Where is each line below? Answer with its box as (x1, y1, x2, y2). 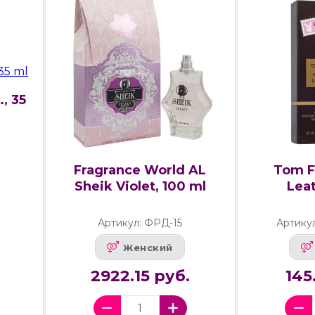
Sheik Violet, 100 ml (74, 179, 206, 195)
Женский (123, 241, 173, 253)
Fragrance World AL (74, 162, 207, 179)
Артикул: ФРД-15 (98, 217, 183, 230)
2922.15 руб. (90, 266, 190, 286)
